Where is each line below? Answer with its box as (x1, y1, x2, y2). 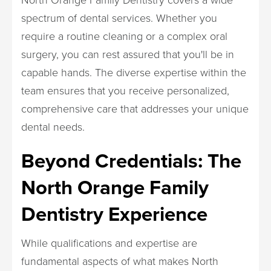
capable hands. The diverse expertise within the (21, 65, 246, 79)
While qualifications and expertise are (21, 235, 197, 250)
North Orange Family (21, 172, 209, 202)
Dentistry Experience (21, 199, 207, 229)
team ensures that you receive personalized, (21, 83, 229, 97)
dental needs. (21, 119, 85, 134)
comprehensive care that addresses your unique (21, 101, 249, 116)
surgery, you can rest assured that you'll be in (21, 47, 234, 61)
